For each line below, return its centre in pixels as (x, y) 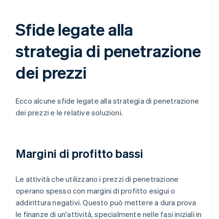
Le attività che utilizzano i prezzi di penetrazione (97, 179)
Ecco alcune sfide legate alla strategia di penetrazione (108, 101)
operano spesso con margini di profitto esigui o (96, 191)
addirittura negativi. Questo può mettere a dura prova (106, 203)
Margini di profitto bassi (80, 153)
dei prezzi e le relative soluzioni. (69, 113)
